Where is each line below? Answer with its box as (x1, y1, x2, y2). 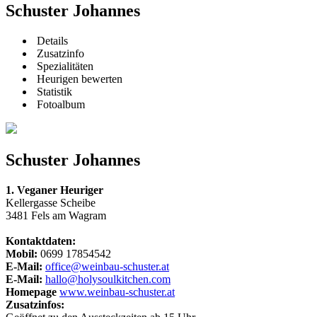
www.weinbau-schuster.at (59, 286, 175, 299)
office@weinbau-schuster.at (45, 260, 169, 273)
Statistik (34, 86, 72, 98)
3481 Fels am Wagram (6, 209, 106, 222)
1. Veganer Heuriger (6, 184, 103, 197)
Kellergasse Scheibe (6, 197, 96, 209)
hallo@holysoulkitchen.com (45, 273, 171, 286)
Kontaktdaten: (6, 235, 76, 248)
